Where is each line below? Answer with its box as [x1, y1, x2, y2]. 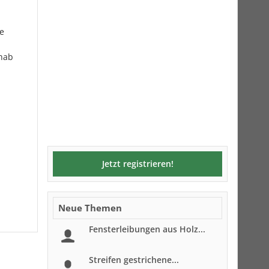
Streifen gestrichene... [89, 254, 179, 265]
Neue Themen [58, 202, 122, 214]
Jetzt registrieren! [101, 158, 174, 169]
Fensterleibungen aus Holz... [89, 223, 205, 235]
